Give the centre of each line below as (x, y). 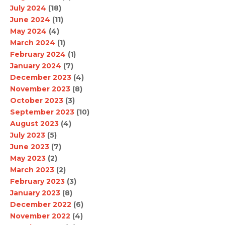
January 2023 (35, 193)
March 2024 (33, 42)
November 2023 (40, 89)
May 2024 (28, 31)
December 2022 (41, 204)
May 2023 (28, 158)
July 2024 (28, 8)
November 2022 (40, 216)
